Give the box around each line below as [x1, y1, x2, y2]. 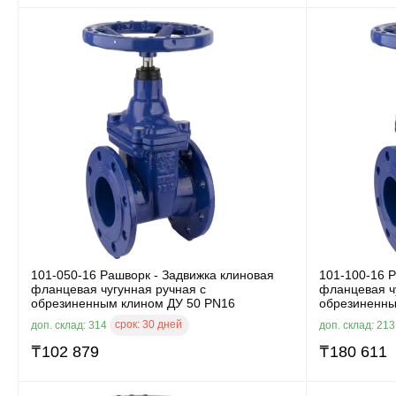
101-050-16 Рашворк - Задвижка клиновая [31, 267, 274, 282]
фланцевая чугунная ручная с [31, 281, 206, 296]
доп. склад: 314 [31, 318, 110, 331]
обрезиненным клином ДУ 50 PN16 [31, 295, 235, 310]
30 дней [142, 317, 182, 331]
